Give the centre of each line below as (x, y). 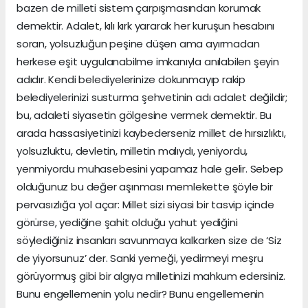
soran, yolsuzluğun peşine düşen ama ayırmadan (138, 43)
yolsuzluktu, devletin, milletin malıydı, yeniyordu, (132, 151)
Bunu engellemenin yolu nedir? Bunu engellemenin (140, 294)
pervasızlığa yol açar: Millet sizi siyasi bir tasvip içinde (145, 204)
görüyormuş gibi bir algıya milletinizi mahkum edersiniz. (151, 276)
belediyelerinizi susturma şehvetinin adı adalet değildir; (152, 97)
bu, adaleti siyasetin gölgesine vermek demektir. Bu (144, 115)
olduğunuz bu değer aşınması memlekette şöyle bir (145, 186)
